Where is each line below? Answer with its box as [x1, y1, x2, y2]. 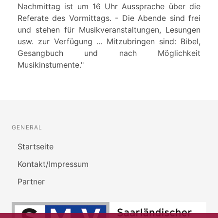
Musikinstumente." [18, 60, 84, 70]
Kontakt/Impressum [18, 159, 89, 169]
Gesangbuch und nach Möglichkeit [18, 48, 200, 58]
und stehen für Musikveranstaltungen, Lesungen [18, 25, 200, 35]
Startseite [18, 142, 54, 152]
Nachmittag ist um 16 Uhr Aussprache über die [18, 1, 200, 12]
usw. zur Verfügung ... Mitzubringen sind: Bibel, [18, 36, 200, 47]
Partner [18, 177, 45, 187]
